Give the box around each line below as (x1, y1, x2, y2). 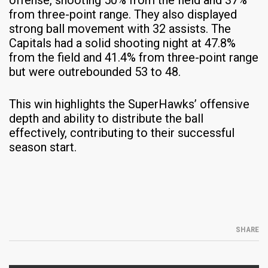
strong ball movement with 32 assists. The (9, 21, 231, 36)
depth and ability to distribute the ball (9, 111, 203, 126)
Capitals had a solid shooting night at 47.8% (9, 35, 236, 50)
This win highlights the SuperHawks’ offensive (9, 96, 249, 111)
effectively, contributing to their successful (9, 125, 234, 140)
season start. (9, 139, 77, 154)
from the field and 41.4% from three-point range (9, 50, 258, 65)
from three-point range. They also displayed (9, 7, 237, 22)
